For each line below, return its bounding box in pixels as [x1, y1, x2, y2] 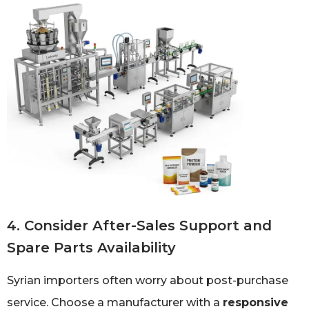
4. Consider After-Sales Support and [7, 217, 272, 235]
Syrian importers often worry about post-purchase [7, 274, 288, 288]
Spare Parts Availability [7, 239, 176, 257]
